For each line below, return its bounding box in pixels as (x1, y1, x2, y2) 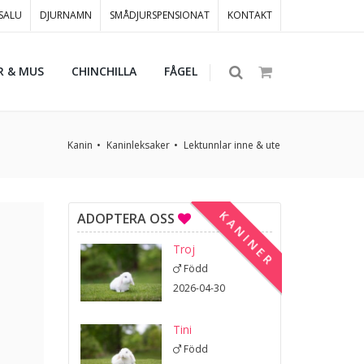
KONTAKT (227, 8, 272, 22)
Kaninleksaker (106, 138, 170, 152)
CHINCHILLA (71, 63, 136, 79)
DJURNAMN (40, 8, 92, 22)
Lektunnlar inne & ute (184, 138, 280, 152)
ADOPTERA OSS (76, 210, 178, 227)
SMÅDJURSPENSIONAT (110, 8, 210, 22)
